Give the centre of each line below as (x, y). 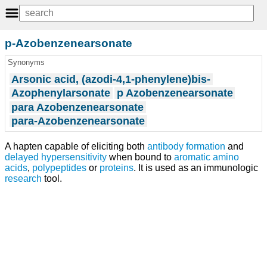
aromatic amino (207, 157)
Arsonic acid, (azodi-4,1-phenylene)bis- (111, 79)
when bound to (140, 157)
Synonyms (26, 63)
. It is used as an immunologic (196, 167)
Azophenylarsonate (61, 93)
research (23, 178)
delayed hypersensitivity (56, 157)
